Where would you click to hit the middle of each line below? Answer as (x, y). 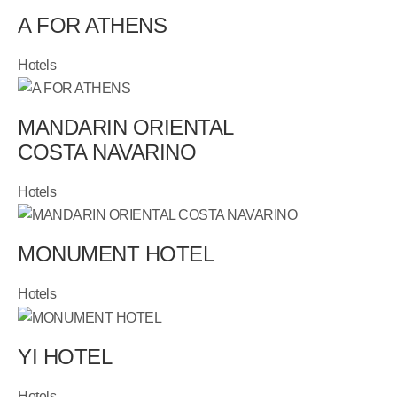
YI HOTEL (65, 356)
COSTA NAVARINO (107, 152)
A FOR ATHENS (93, 25)
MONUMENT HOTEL (116, 254)
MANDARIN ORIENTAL (125, 128)
